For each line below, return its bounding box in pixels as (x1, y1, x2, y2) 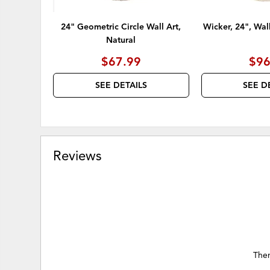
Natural (106, 35, 136, 46)
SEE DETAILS (95, 80, 147, 91)
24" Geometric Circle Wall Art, (61, 22, 181, 33)
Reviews (53, 148, 102, 165)
